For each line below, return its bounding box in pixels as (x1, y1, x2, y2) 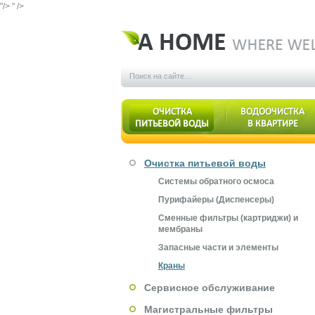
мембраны (158, 224, 202, 234)
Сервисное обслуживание (144, 282, 275, 293)
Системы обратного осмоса (158, 176, 274, 186)
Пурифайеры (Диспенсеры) (158, 195, 274, 205)
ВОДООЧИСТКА (240, 106, 304, 117)
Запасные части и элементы (158, 243, 278, 252)
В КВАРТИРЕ (247, 118, 298, 129)
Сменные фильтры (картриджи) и (158, 213, 298, 223)
